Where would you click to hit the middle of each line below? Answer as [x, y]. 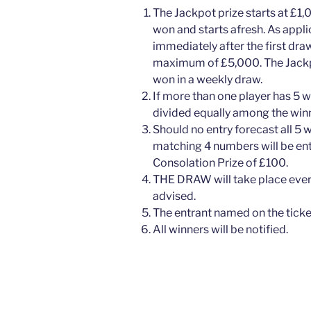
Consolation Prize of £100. [221, 162]
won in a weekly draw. [209, 79]
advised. [174, 196]
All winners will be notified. [220, 229]
